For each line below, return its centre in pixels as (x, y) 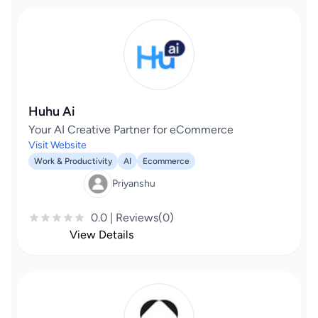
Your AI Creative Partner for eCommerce (131, 130)
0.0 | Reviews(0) (132, 218)
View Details (101, 235)
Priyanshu (133, 183)
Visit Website (57, 145)
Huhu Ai (52, 111)
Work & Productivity (73, 161)
